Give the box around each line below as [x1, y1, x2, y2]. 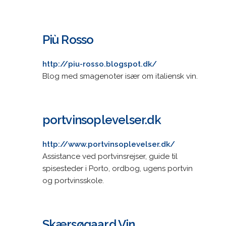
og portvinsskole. [42, 176, 104, 185]
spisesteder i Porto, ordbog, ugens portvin [42, 163, 193, 173]
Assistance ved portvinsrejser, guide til [42, 151, 178, 161]
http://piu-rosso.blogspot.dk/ [42, 59, 157, 69]
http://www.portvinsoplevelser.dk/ [42, 139, 175, 149]
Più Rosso [42, 32, 94, 47]
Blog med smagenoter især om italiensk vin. [42, 71, 198, 81]
